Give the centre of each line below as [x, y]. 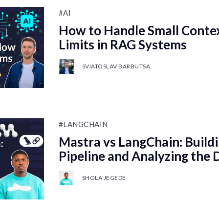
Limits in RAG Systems [122, 44]
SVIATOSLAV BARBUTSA [116, 66]
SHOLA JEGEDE [104, 178]
